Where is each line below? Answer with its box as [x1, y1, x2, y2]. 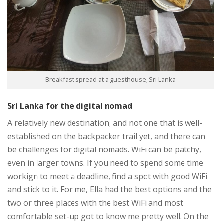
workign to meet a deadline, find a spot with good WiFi [7, 170, 207, 182]
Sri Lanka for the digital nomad [7, 100, 132, 111]
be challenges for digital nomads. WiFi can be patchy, [7, 144, 201, 155]
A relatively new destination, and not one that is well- [7, 117, 202, 128]
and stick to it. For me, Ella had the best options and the [7, 184, 212, 195]
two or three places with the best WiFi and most [7, 197, 183, 208]
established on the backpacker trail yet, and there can [7, 130, 205, 142]
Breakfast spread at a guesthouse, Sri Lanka [45, 74, 176, 84]
